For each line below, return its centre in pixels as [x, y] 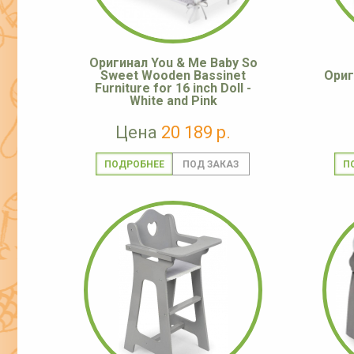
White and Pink [173, 101]
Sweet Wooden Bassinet [173, 76]
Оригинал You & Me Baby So [173, 63]
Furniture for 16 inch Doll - [173, 88]
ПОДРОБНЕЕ [134, 165]
